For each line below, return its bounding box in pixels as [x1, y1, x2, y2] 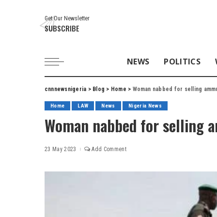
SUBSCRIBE [45, 22, 79, 33]
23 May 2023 [45, 145, 77, 153]
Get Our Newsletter [45, 15, 90, 22]
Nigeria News [128, 102, 162, 109]
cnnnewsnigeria [45, 85, 87, 93]
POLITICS [164, 56, 201, 67]
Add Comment [92, 145, 126, 153]
